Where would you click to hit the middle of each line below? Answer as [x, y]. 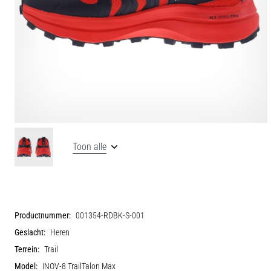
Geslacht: [30, 232]
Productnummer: [43, 215]
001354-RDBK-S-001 [110, 215]
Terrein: [27, 249]
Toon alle [90, 146]
